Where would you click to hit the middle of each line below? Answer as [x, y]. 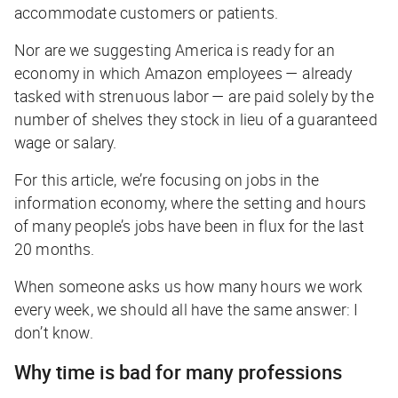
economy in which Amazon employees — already [183, 72]
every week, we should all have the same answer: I [187, 309]
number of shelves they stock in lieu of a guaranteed [196, 119]
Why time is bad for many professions [180, 371]
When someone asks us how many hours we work [189, 286]
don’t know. [56, 332]
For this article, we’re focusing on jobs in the [167, 179]
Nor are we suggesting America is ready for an [175, 49]
